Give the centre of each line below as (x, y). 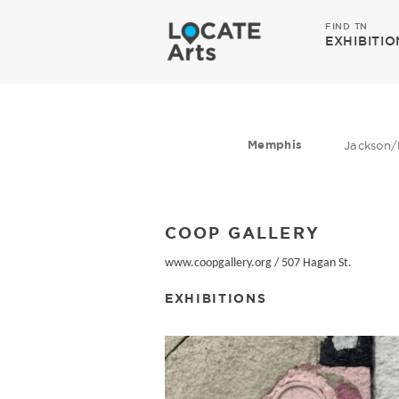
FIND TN (346, 26)
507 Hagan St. (317, 263)
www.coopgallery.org (218, 263)
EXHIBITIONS (216, 298)
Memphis (275, 145)
